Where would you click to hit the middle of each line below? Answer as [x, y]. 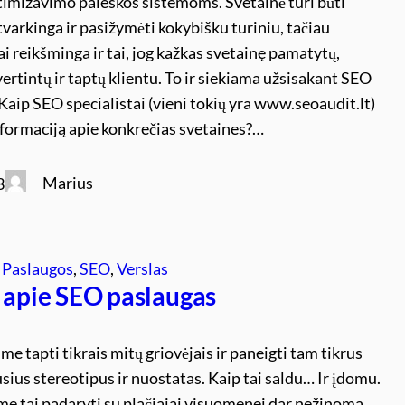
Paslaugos [38, 268]
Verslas [143, 268]
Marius [68, 182]
